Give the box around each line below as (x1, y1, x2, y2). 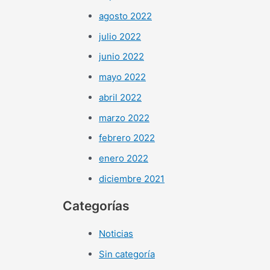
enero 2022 (99, 152, 148, 165)
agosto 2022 (99, 10, 152, 22)
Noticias (99, 227, 133, 239)
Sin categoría (99, 248, 155, 260)
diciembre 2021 (99, 172, 165, 184)
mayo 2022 (99, 71, 146, 83)
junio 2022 (99, 51, 144, 63)
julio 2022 (99, 30, 141, 42)
